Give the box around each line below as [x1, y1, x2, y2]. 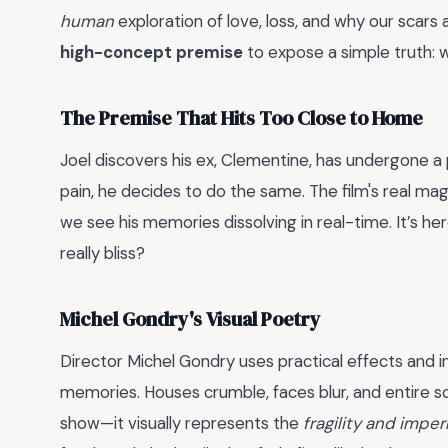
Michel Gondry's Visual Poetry [60, 306, 321, 334]
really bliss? [60, 241, 145, 264]
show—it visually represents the [60, 411, 303, 434]
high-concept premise [60, 40, 243, 63]
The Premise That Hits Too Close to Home [60, 105, 423, 133]
